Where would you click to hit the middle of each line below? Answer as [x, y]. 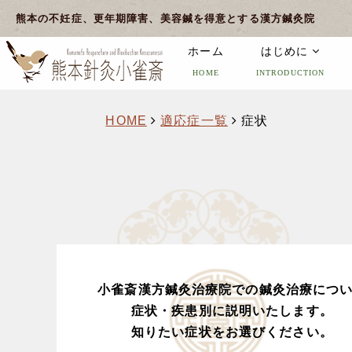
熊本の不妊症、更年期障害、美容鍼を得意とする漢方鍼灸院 [166, 18]
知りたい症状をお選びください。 [232, 332]
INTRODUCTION [290, 73]
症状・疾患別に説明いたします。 [232, 310]
